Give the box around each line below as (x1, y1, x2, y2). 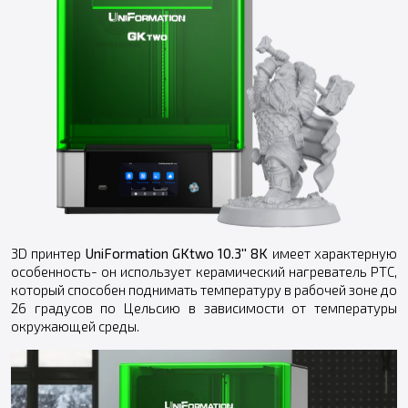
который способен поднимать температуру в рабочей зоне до (11, 281, 397, 299)
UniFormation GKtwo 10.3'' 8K (81, 245, 269, 262)
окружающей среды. (11, 318, 139, 335)
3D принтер (11, 245, 82, 262)
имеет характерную (268, 245, 398, 262)
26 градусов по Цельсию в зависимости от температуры (11, 300, 397, 317)
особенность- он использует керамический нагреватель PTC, (11, 263, 397, 280)
